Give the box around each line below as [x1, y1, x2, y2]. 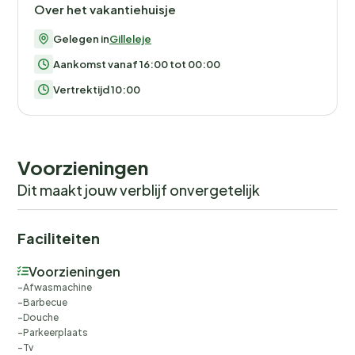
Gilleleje [109, 32, 151, 45]
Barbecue [23, 296, 67, 308]
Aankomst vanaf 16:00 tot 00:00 [53, 57, 220, 71]
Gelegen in [53, 32, 109, 45]
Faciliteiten [17, 228, 100, 247]
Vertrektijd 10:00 [53, 82, 140, 96]
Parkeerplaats [23, 326, 88, 338]
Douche [23, 311, 59, 323]
